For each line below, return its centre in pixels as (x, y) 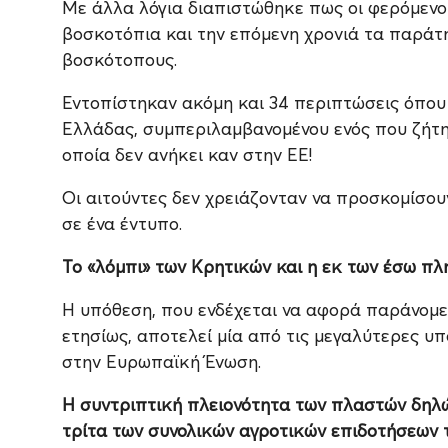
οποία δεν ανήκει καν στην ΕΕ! (187, 155)
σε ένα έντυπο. (122, 224)
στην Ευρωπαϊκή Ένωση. (161, 362)
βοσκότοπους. (119, 60)
